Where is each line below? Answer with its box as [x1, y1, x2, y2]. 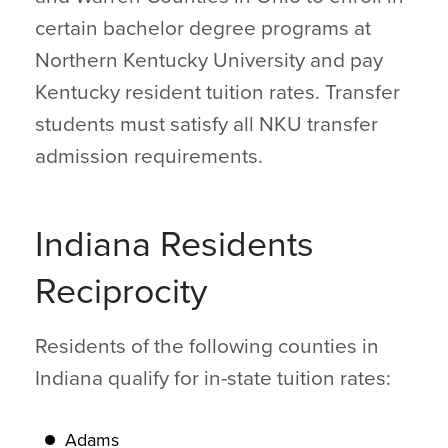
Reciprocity [35, 270, 207, 313]
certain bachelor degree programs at [35, 16, 371, 41]
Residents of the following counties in [35, 334, 379, 359]
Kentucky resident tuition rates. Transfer [35, 80, 400, 105]
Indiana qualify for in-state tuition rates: [35, 366, 396, 391]
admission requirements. [35, 144, 268, 169]
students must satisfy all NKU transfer [35, 112, 378, 137]
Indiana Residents [35, 223, 314, 266]
